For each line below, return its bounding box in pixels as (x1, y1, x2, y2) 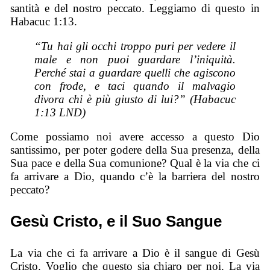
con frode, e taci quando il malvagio (34, 79, 236, 92)
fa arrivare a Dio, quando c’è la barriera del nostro (10, 170, 260, 183)
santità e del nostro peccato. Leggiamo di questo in (10, 1, 260, 14)
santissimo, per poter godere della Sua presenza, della (10, 143, 260, 157)
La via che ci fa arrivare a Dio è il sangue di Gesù (10, 246, 260, 260)
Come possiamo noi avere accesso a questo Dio (10, 130, 260, 143)
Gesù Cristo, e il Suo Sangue (10, 212, 222, 231)
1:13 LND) (34, 105, 86, 119)
